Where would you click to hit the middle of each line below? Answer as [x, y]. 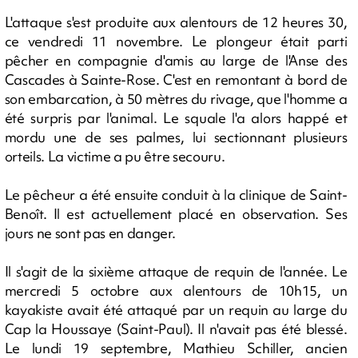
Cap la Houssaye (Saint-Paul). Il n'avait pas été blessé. [176, 328]
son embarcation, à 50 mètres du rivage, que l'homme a [176, 98]
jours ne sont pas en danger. [90, 233]
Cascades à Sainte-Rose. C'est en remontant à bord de [176, 79]
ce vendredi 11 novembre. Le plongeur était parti [176, 41]
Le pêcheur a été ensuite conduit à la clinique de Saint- [176, 194]
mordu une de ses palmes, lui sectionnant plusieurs [176, 137]
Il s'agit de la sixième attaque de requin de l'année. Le [176, 271]
